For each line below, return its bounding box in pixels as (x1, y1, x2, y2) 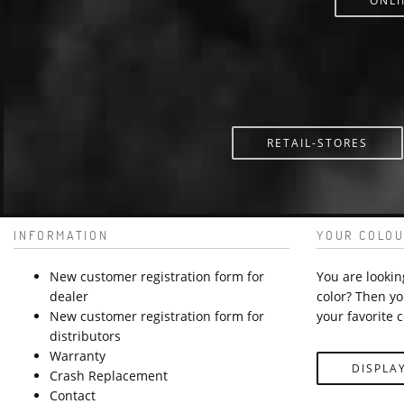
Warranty (50, 346, 106, 364)
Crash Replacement (50, 366, 168, 384)
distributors (50, 326, 121, 344)
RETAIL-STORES (266, 134, 368, 151)
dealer (50, 287, 88, 305)
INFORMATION (14, 225, 109, 243)
